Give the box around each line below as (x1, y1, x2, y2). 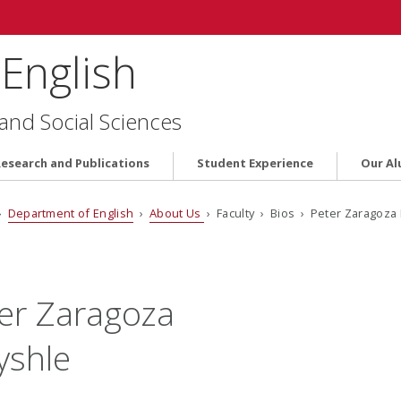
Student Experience (196, 155, 313, 172)
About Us (149, 204, 204, 221)
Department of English (7, 204, 134, 221)
